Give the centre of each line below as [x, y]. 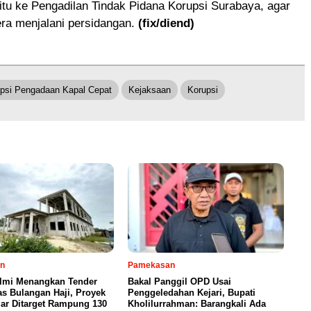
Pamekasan [151, 265]
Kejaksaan [150, 90]
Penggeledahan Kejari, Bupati [192, 292]
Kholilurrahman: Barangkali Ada [197, 303]
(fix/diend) [166, 23]
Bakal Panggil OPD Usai [179, 281]
